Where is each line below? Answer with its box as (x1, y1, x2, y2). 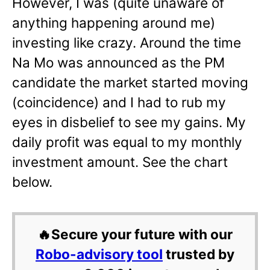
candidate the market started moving (12, 74, 248, 91)
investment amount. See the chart (12, 154, 228, 171)
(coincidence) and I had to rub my (12, 94, 226, 111)
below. (12, 174, 52, 190)
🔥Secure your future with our (37, 226, 233, 243)
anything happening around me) (12, 14, 215, 31)
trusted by (163, 246, 234, 263)
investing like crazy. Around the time (12, 34, 241, 51)
